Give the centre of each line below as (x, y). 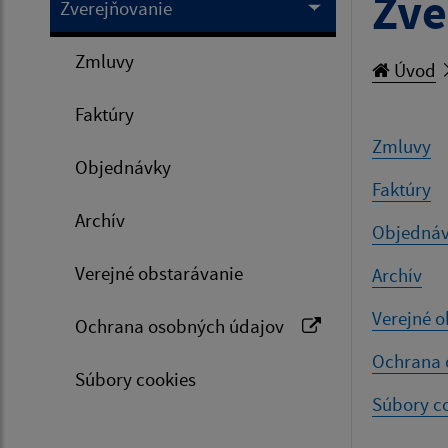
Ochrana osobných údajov (179, 325)
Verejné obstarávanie (159, 272)
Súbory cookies (135, 378)
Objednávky (123, 166)
